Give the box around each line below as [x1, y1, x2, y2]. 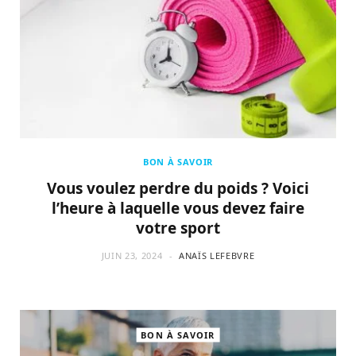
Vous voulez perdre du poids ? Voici [47, 177, 309, 199]
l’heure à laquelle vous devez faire [52, 197, 304, 219]
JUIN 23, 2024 [101, 249, 163, 261]
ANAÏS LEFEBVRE [179, 249, 255, 261]
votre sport [136, 217, 220, 238]
